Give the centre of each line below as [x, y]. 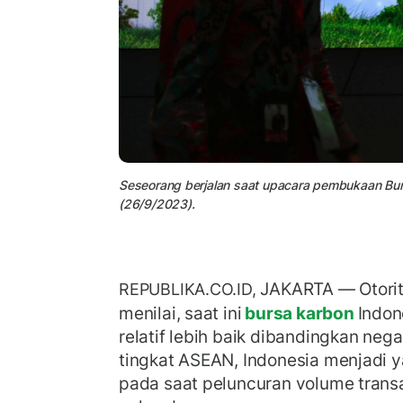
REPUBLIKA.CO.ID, [190, 290]
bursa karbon [300, 313]
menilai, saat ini [180, 313]
